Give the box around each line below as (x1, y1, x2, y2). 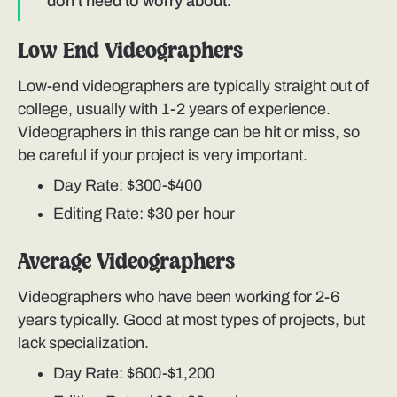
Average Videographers (18, 253, 235, 274)
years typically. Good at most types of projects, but (18, 311, 365, 330)
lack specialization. (18, 334, 149, 353)
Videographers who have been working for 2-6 (18, 288, 339, 307)
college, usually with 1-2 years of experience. (18, 100, 331, 119)
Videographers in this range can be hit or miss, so (18, 123, 360, 142)
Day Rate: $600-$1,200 (53, 364, 214, 383)
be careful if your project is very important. (18, 146, 307, 165)
